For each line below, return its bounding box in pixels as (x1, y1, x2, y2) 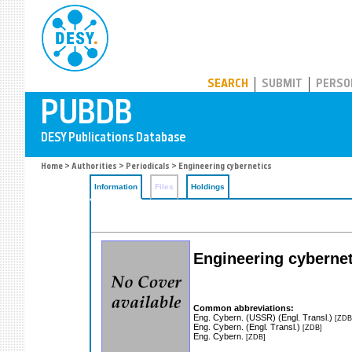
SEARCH (207, 79, 248, 90)
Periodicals (126, 163, 170, 171)
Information (94, 182, 137, 191)
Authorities (71, 163, 117, 171)
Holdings (191, 182, 225, 191)
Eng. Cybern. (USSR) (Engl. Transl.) (193, 312, 335, 322)
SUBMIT (262, 79, 302, 90)
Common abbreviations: (193, 302, 294, 313)
